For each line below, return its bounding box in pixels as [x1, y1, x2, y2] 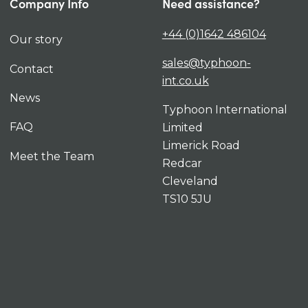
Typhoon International [162, 103, 287, 116]
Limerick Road [162, 139, 240, 152]
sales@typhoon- [162, 56, 251, 69]
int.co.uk [162, 74, 209, 87]
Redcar [162, 157, 202, 170]
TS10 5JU [162, 192, 212, 206]
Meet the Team [9, 149, 94, 163]
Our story [9, 33, 63, 47]
